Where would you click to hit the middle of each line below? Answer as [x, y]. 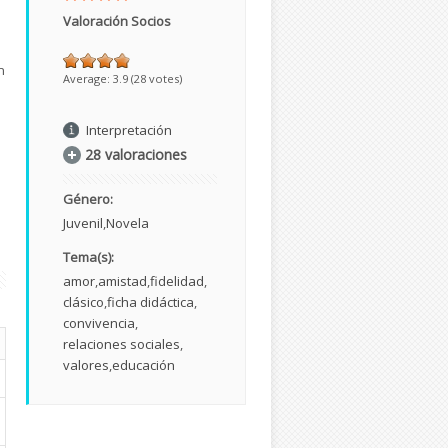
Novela [127, 222]
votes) [164, 78]
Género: [89, 198]
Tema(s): [90, 256]
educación [143, 364]
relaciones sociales [121, 343]
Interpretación [129, 129]
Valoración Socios [117, 20]
